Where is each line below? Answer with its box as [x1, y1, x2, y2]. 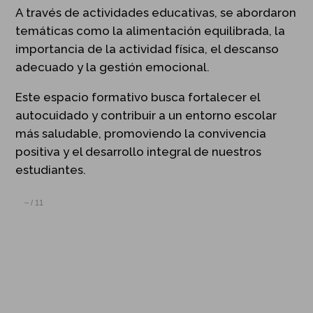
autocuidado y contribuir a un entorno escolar [15, 108, 277, 122]
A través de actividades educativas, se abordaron [15, 5, 297, 20]
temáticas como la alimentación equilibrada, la [15, 23, 286, 38]
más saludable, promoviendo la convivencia [15, 126, 267, 140]
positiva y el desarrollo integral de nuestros [15, 144, 262, 159]
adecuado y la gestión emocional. [15, 59, 210, 74]
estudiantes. [15, 162, 87, 177]
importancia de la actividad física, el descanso [15, 41, 279, 56]
